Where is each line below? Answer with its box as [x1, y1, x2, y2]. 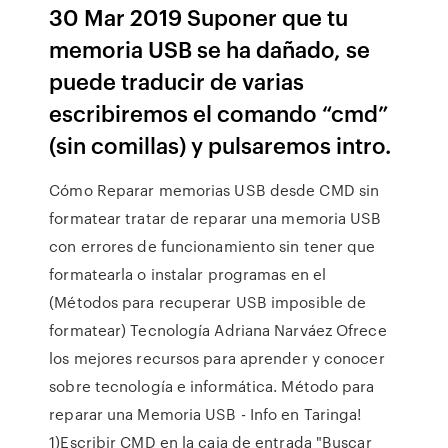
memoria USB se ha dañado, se [49, 33, 371, 64]
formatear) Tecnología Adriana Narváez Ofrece [49, 319, 387, 341]
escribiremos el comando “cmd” [49, 97, 390, 128]
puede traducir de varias [49, 65, 305, 96]
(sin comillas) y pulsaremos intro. [49, 129, 392, 160]
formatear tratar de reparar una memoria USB [49, 207, 382, 229]
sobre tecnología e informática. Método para [49, 375, 375, 397]
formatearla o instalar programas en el [49, 263, 327, 285]
